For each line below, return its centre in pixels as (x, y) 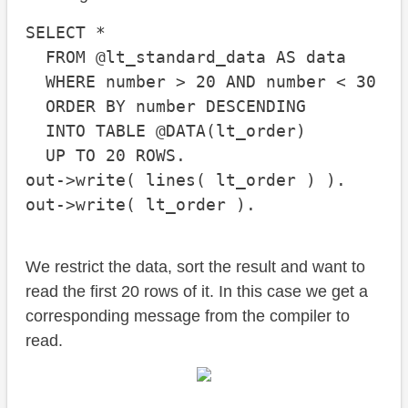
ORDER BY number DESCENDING (166, 107)
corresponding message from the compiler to (188, 316)
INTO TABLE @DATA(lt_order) (166, 131)
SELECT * (66, 33)
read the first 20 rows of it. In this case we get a (197, 292)
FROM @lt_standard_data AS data (186, 57)
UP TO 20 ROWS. (106, 156)
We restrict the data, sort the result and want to (195, 267)
